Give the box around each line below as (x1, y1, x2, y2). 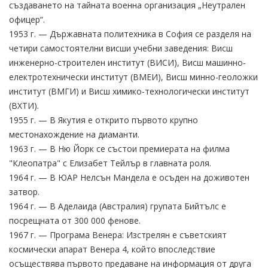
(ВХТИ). (9, 99, 39, 111)
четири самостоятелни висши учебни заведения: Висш (9, 42, 233, 54)
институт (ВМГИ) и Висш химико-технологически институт (9, 85, 249, 97)
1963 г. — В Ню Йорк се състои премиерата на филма (9, 142, 230, 154)
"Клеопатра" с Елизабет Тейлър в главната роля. (9, 157, 211, 169)
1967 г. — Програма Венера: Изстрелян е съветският (9, 229, 227, 240)
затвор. (9, 185, 39, 197)
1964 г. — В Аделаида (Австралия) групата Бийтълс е (9, 200, 226, 212)
